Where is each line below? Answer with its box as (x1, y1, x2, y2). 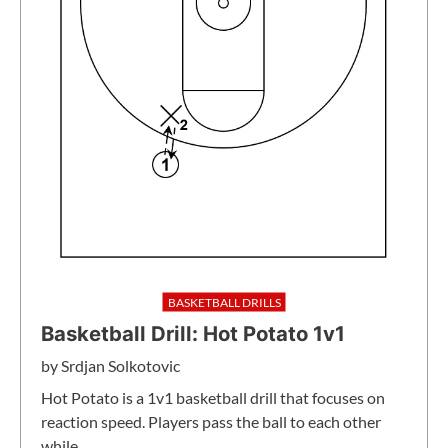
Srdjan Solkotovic (61, 355, 180, 375)
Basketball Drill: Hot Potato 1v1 (41, 320, 345, 346)
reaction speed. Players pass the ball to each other (41, 411, 381, 431)
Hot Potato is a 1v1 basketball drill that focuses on (41, 387, 385, 407)
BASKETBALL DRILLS (167, 295, 281, 309)
